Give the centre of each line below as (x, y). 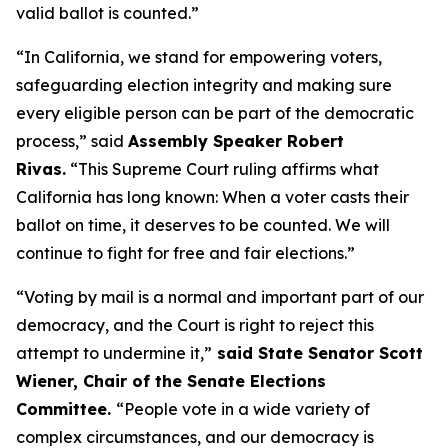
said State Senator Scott (317, 353)
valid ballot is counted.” (109, 13)
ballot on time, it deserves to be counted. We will (203, 225)
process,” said (72, 141)
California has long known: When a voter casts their (212, 197)
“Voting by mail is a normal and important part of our (220, 297)
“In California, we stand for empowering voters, (199, 57)
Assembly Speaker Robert (236, 141)
